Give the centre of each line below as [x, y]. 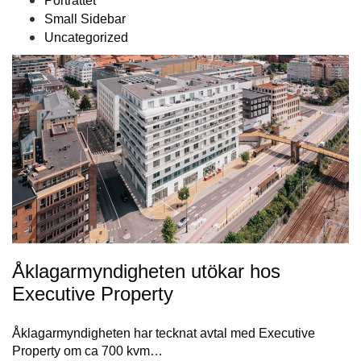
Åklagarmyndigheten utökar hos [146, 272]
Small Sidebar [85, 19]
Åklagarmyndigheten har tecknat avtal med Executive [164, 334]
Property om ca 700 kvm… [87, 351]
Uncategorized [86, 38]
